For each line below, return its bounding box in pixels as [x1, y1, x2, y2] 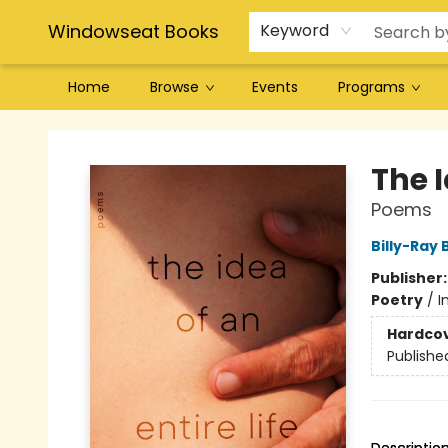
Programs [338, 77, 405, 97]
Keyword [260, 19, 329, 42]
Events [252, 77, 298, 97]
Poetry [370, 290, 423, 310]
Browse [150, 77, 199, 97]
